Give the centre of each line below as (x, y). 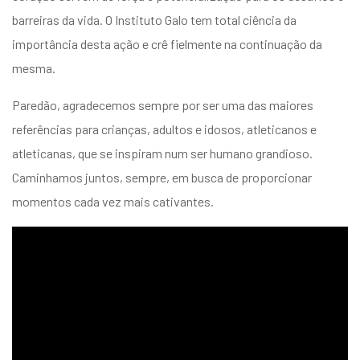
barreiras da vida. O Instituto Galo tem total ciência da (154, 19)
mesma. (34, 67)
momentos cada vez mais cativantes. (113, 201)
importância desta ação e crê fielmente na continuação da (167, 43)
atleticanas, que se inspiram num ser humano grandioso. (162, 153)
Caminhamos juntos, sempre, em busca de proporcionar (162, 177)
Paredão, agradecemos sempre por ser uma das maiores (163, 104)
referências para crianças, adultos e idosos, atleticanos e (164, 129)
